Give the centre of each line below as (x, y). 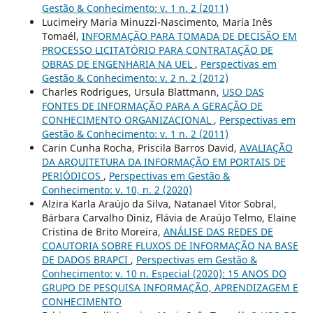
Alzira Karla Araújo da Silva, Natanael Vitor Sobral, (159, 204)
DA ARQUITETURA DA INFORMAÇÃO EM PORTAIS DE (163, 162)
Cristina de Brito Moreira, (102, 232)
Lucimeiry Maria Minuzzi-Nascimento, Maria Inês (157, 22)
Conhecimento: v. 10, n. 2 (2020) (117, 190)
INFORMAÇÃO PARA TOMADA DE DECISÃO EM (189, 36)
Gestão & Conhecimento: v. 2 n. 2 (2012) (135, 78)
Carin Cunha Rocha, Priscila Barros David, (140, 148)
